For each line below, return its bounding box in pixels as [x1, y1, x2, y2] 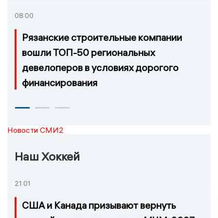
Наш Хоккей [15, 148, 80, 163]
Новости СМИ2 [7, 125, 64, 135]
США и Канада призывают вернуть [22, 199, 176, 211]
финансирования [22, 76, 97, 89]
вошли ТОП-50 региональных [22, 46, 155, 58]
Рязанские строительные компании [22, 31, 182, 43]
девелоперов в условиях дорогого [22, 61, 179, 73]
